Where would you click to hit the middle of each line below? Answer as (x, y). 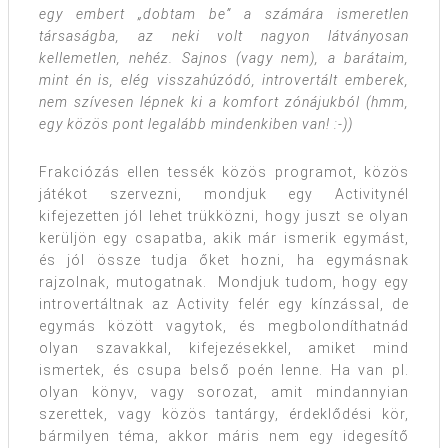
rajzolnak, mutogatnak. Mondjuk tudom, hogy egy (224, 282)
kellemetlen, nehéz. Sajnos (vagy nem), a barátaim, (224, 58)
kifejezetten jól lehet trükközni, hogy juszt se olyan (224, 216)
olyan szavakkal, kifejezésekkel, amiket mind (224, 348)
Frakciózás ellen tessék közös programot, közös (224, 172)
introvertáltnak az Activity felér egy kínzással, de (224, 304)
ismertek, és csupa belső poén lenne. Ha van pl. (224, 370)
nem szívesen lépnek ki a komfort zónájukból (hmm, (224, 102)
